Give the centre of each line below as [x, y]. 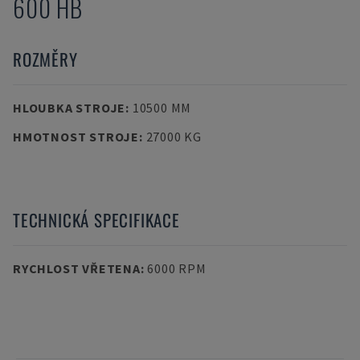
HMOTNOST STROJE [76, 137]
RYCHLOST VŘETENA [77, 268]
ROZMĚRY [45, 59]
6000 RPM [177, 268]
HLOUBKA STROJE [70, 108]
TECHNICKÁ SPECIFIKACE [96, 220]
